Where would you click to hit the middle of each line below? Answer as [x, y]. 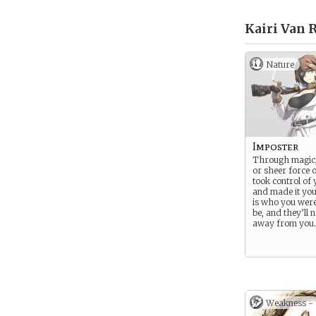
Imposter [275, 146]
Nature [280, 65]
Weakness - [290, 303]
